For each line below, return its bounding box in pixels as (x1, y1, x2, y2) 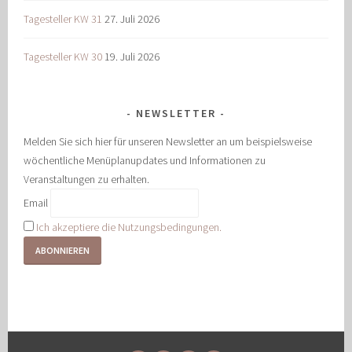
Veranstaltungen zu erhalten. (24, 171, 150, 186)
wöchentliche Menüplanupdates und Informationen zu (24, 152, 266, 167)
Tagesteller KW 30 (24, 49, 103, 64)
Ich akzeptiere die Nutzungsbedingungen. (36, 219, 222, 234)
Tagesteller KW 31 (24, 12, 103, 27)
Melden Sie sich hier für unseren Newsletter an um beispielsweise (24, 134, 313, 148)
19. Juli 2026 (104, 49, 160, 64)
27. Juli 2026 (104, 12, 160, 27)
